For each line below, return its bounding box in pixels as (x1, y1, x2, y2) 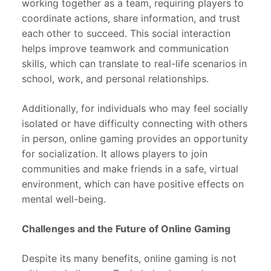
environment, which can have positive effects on (22, 178, 244, 191)
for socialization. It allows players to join (22, 148, 207, 160)
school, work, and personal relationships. (22, 73, 209, 85)
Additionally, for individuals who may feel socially (22, 102, 248, 115)
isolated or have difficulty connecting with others (22, 117, 247, 130)
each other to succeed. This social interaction (22, 27, 230, 40)
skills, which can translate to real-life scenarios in (22, 57, 247, 70)
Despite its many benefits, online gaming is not (22, 252, 237, 265)
